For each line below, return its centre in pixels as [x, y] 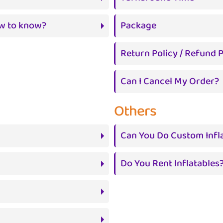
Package [138, 26]
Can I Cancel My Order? [170, 81]
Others [135, 111]
